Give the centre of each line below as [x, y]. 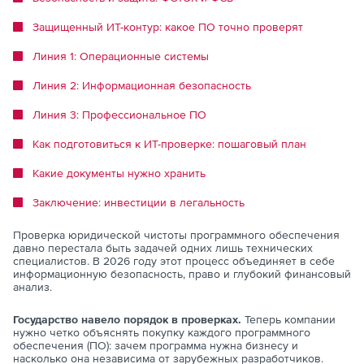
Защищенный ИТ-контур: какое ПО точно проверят [168, 26]
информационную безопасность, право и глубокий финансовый [182, 273]
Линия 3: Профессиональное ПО [119, 114]
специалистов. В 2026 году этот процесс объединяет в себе [174, 260]
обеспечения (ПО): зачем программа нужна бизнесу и [156, 345]
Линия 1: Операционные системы [121, 56]
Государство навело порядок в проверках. [129, 319]
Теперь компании [290, 319]
